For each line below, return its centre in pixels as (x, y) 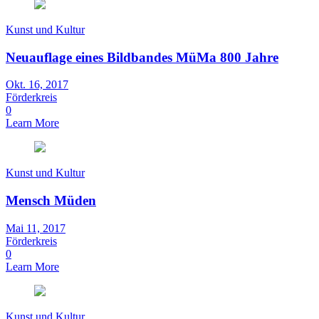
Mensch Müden (51, 200)
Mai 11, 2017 (36, 228)
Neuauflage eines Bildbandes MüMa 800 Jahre (142, 57)
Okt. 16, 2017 (37, 85)
